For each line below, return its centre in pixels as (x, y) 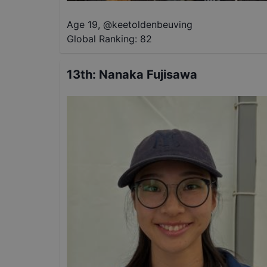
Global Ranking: (102, 39)
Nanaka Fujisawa (148, 75)
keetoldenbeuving (152, 25)
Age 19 (82, 25)
